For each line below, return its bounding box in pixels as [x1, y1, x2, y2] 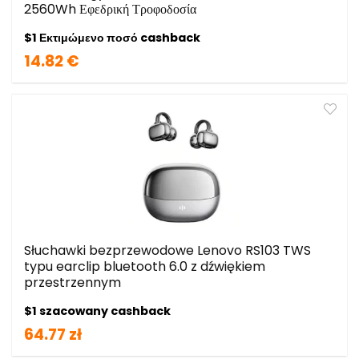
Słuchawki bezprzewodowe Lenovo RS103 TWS [24, 240, 311, 260]
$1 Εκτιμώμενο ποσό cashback [24, 29, 200, 46]
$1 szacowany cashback [24, 302, 171, 319]
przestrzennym [24, 272, 121, 292]
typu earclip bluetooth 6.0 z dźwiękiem [24, 256, 265, 276]
